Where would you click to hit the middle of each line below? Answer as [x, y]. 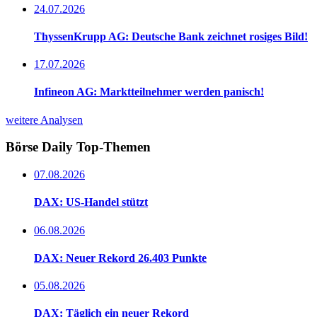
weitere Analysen [44, 120]
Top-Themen [114, 147]
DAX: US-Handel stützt [91, 202]
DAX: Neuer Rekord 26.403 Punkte [120, 258]
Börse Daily [41, 147]
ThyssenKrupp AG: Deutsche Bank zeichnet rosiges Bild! [171, 36]
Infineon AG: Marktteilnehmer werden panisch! [149, 92]
